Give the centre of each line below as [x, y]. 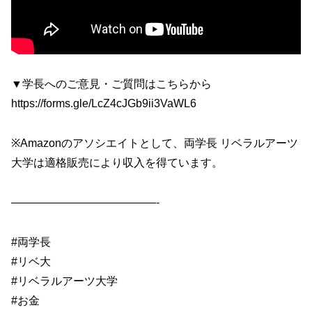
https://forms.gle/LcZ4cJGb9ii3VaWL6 [104, 104]
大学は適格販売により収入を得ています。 [117, 163]
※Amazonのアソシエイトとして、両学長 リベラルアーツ [155, 143]
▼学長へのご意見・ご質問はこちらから [111, 84]
